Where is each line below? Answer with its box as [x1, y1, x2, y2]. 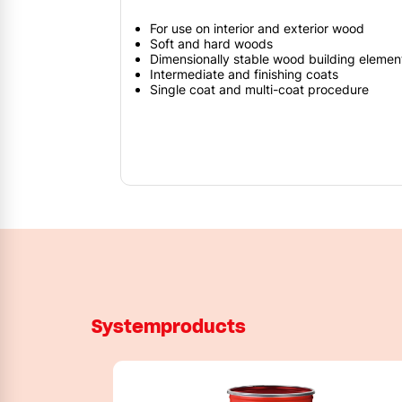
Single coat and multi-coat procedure [150, 81, 369, 97]
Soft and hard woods [150, 35, 273, 51]
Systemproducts [92, 315, 246, 339]
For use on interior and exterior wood [150, 20, 364, 36]
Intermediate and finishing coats [150, 66, 338, 82]
